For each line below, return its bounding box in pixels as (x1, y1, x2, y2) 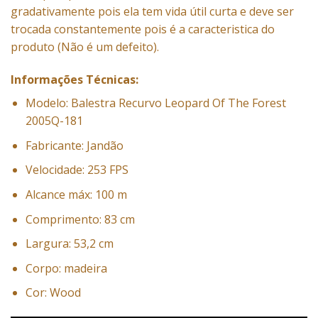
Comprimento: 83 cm (25, 211, 135, 227)
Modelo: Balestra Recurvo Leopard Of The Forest (25, 95, 286, 111)
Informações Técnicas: (11, 72, 138, 88)
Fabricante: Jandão (25, 137, 124, 153)
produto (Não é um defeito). (11, 39, 159, 55)
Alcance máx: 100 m (25, 186, 127, 202)
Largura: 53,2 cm (25, 236, 114, 252)
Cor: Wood (25, 285, 81, 301)
